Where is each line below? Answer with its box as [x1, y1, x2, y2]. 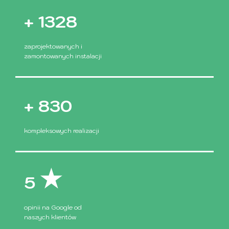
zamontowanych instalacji [24, 52, 102, 60]
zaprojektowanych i [24, 42, 82, 50]
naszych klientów [24, 213, 76, 221]
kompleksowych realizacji [24, 126, 99, 134]
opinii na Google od [24, 203, 82, 211]
